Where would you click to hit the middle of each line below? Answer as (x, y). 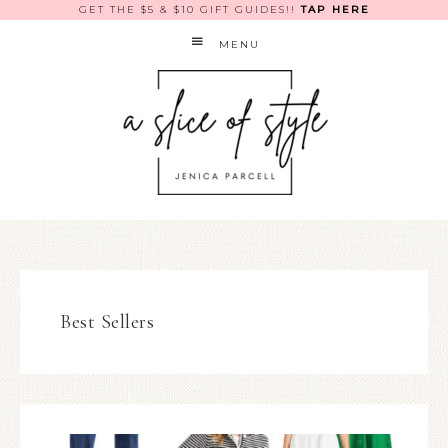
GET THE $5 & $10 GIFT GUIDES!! (189, 9)
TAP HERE (335, 9)
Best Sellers (107, 322)
